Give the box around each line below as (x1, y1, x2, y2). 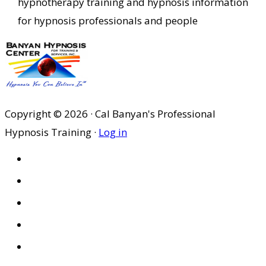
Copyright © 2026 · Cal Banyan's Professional (5, 107, 216, 121)
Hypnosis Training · (5, 125, 99, 140)
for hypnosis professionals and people (17, 14, 198, 28)
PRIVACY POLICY (34, 216, 123, 233)
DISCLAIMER (34, 238, 102, 255)
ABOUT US (34, 172, 94, 189)
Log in (99, 125, 127, 140)
